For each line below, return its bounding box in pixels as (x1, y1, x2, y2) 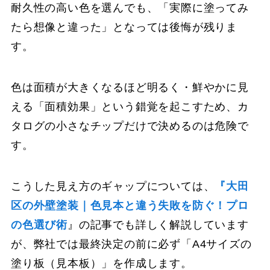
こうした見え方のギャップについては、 (10, 180, 215, 192)
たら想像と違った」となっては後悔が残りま (10, 21, 238, 34)
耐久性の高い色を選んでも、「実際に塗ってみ (10, 2, 249, 14)
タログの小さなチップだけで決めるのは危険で (10, 119, 249, 132)
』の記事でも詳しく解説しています (67, 218, 249, 231)
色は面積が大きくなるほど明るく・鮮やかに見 (10, 81, 249, 93)
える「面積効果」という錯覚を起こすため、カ (10, 100, 249, 113)
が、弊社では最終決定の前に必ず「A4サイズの (10, 237, 252, 250)
